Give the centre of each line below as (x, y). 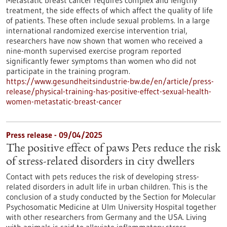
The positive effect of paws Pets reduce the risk (113, 149)
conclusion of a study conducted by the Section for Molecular (111, 197)
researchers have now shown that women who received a (104, 41)
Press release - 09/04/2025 (54, 135)
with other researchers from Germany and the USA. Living (106, 217)
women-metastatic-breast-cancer (64, 101)
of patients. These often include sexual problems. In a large (108, 20)
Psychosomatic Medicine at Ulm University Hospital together (111, 207)
